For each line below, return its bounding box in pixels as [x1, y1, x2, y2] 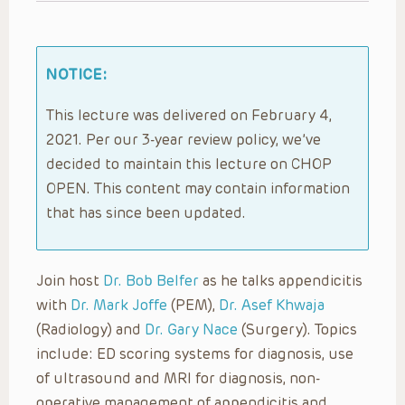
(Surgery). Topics [238, 320, 357, 338]
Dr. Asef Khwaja [219, 296, 325, 314]
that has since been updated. [46, 203, 246, 221]
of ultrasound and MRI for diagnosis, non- [36, 369, 320, 387]
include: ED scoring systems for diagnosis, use [36, 344, 353, 363]
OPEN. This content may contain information [46, 179, 350, 197]
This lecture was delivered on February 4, [46, 106, 332, 124]
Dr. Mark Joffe [71, 296, 167, 314]
